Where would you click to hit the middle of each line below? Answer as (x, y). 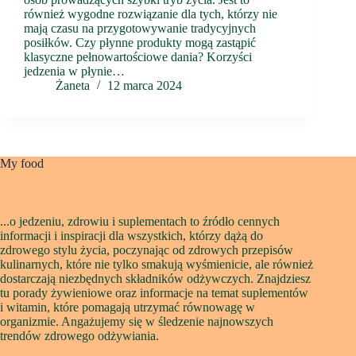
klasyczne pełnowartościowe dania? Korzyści (138, 57)
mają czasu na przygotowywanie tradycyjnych (140, 29)
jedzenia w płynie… (74, 72)
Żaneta (73, 86)
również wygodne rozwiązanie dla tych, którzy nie (151, 14)
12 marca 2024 (145, 86)
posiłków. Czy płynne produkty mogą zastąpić (140, 43)
